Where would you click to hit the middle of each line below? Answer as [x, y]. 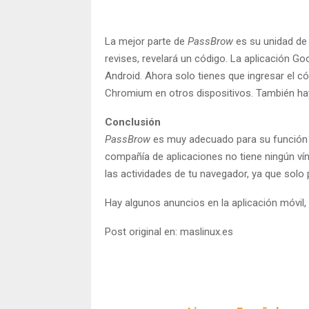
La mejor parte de [146, 41]
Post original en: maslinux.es [169, 231]
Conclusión [133, 122]
